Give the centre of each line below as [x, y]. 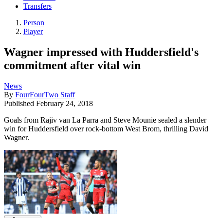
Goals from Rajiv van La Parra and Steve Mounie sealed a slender [105, 120]
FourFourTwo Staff [45, 94]
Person [34, 23]
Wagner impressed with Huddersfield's [101, 52]
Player [33, 32]
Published [20, 103]
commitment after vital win [72, 65]
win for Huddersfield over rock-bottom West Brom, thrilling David [106, 128]
